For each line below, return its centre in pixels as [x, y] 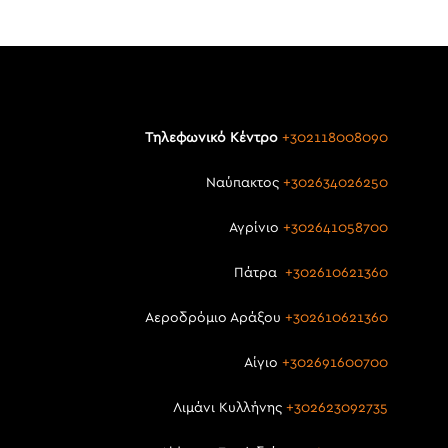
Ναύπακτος [244, 182]
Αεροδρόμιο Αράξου [215, 317]
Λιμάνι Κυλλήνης [229, 407]
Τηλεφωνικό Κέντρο [211, 137]
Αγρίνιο [256, 227]
